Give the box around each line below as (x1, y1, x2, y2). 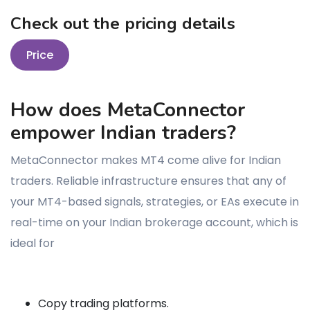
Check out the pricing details (10, 12, 235, 35)
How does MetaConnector (10, 96, 245, 123)
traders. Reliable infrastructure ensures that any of (10, 172, 286, 189)
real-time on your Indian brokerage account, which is (10, 214, 298, 230)
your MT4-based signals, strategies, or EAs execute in (10, 193, 299, 210)
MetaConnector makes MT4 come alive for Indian (10, 152, 281, 168)
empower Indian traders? (10, 119, 236, 146)
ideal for (10, 235, 55, 251)
